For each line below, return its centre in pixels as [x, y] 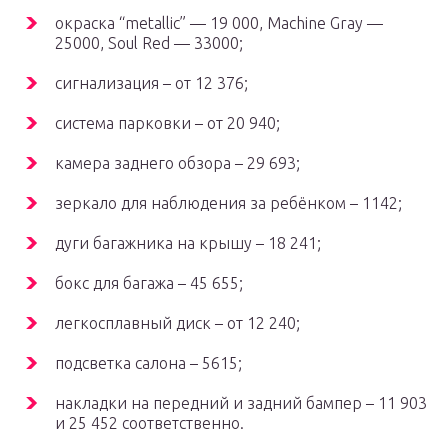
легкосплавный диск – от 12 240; [177, 323]
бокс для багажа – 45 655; [149, 283]
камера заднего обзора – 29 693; [177, 163]
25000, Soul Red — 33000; [149, 43]
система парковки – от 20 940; [167, 123]
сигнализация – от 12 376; [151, 83]
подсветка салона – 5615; [148, 363]
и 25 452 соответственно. [149, 423]
